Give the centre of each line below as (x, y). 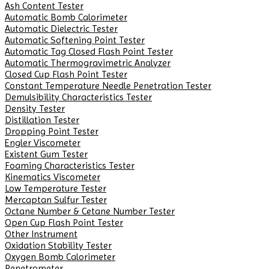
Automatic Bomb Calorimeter (66, 17)
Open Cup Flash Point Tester (64, 222)
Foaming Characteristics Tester (70, 165)
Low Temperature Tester (56, 188)
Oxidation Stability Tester (58, 245)
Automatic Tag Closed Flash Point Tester (89, 51)
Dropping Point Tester (52, 131)
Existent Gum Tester (46, 154)
